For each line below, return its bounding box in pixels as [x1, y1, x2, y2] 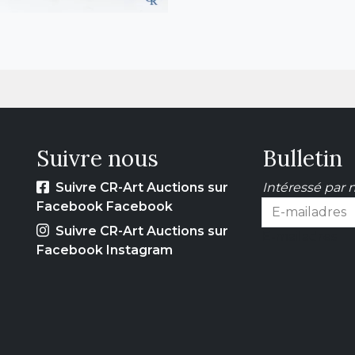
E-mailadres [262, 229, 337, 245]
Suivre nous [36, 144, 158, 174]
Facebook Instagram [36, 242, 173, 258]
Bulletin [262, 144, 342, 174]
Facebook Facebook [36, 199, 173, 215]
